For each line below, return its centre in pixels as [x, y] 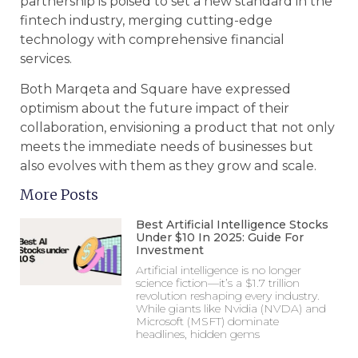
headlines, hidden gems [198, 334]
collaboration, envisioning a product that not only [177, 128]
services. [46, 59]
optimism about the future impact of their [155, 109]
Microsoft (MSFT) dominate [208, 321]
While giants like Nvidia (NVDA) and [231, 308]
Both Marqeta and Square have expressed [155, 89]
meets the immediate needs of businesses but [167, 147]
